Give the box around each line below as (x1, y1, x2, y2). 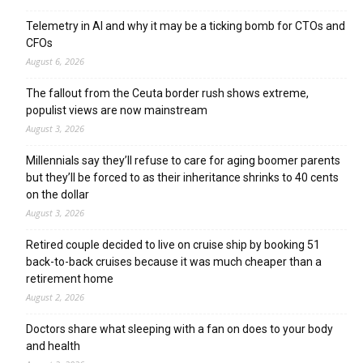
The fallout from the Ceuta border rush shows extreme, (26, 86, 309, 100)
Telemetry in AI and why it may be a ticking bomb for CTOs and (26, 19, 345, 32)
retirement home (26, 271, 113, 285)
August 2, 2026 (26, 290, 84, 303)
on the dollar (26, 187, 89, 201)
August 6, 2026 (26, 54, 84, 67)
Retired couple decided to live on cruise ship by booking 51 (26, 237, 320, 251)
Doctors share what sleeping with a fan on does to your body (26, 322, 333, 335)
